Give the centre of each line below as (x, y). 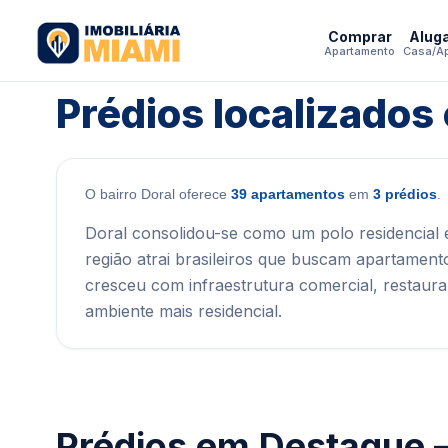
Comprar (359, 36)
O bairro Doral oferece (158, 194)
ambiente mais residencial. (183, 311)
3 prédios (405, 194)
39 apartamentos (288, 194)
